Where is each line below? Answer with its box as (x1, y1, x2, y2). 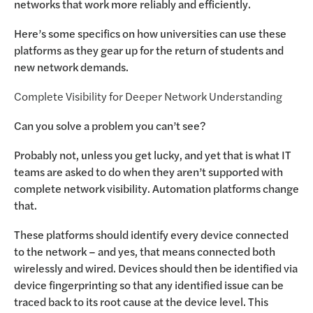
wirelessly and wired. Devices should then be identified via (14, 260, 298, 276)
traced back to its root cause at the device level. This (14, 293, 268, 310)
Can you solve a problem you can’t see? (14, 117, 206, 133)
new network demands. (14, 59, 129, 75)
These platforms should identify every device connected (14, 226, 289, 242)
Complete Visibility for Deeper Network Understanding (14, 88, 287, 104)
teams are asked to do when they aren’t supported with (14, 163, 283, 180)
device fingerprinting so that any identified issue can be (14, 277, 284, 293)
